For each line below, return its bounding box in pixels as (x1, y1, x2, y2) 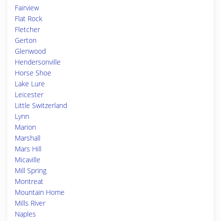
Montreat (15, 177, 43, 186)
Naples (15, 209, 36, 219)
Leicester (15, 90, 43, 99)
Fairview (15, 3, 39, 12)
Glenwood (15, 46, 46, 56)
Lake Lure (15, 79, 45, 88)
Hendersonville (15, 57, 61, 67)
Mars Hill (15, 144, 41, 153)
